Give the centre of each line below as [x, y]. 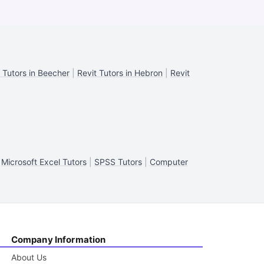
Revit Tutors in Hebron [120, 73]
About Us [29, 257]
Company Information [58, 240]
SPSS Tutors [118, 162]
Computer [169, 162]
